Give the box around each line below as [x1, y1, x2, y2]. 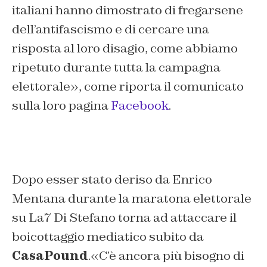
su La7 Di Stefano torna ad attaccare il [12, 210, 237, 226]
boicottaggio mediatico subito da [12, 229, 204, 245]
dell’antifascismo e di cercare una [12, 21, 209, 38]
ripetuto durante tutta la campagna [12, 60, 221, 76]
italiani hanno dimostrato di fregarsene [12, 2, 243, 18]
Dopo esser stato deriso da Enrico [12, 172, 212, 188]
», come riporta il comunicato [70, 79, 244, 95]
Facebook [111, 98, 169, 114]
